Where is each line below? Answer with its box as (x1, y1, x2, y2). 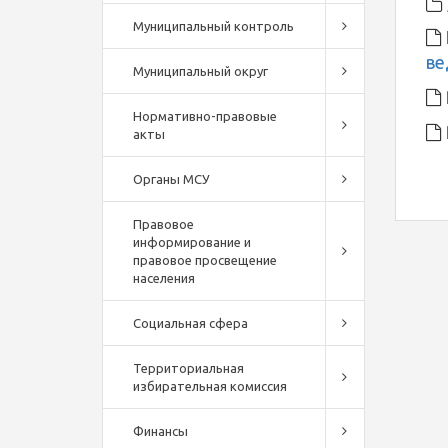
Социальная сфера (133, 316, 248, 330)
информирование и (133, 235, 251, 249)
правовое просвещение (133, 253, 277, 267)
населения (133, 271, 195, 285)
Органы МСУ (133, 172, 210, 186)
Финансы (133, 424, 188, 438)
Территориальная (133, 361, 244, 375)
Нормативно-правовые (133, 109, 277, 123)
